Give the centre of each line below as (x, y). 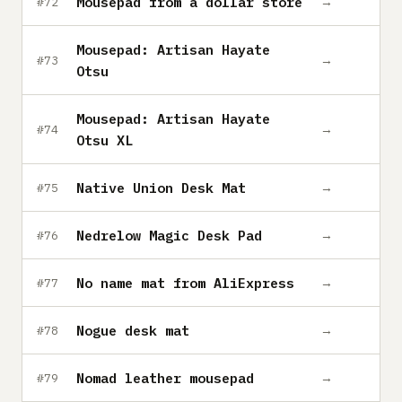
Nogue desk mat (133, 330)
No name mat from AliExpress (185, 283)
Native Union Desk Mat (161, 188)
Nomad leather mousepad (165, 378)
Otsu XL (105, 140)
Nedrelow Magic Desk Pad (169, 235)
